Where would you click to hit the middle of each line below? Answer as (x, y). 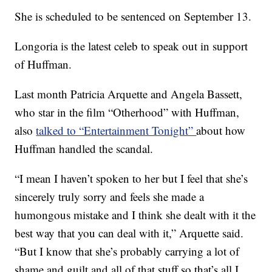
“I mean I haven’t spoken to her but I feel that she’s (131, 178)
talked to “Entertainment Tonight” (116, 130)
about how (221, 130)
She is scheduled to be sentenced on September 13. (133, 16)
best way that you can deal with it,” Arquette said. (129, 233)
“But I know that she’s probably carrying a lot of (127, 251)
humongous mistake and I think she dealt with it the (135, 215)
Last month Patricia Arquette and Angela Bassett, (129, 94)
